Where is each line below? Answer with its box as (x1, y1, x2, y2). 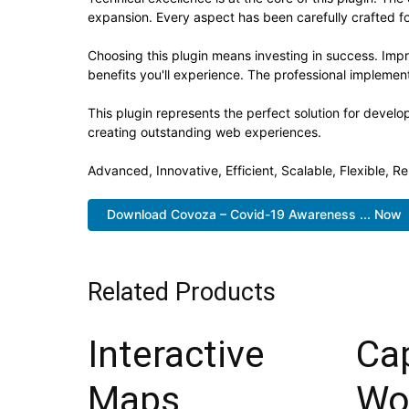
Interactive (88, 331, 265, 376)
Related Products (88, 277, 276, 307)
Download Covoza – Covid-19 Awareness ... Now (106, 206, 402, 223)
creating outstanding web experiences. (88, 124, 321, 140)
